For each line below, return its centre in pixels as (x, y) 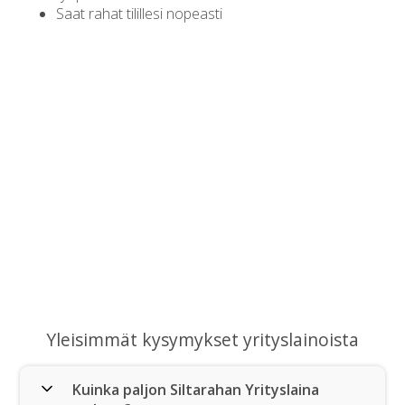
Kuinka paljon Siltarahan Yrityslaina (196, 390)
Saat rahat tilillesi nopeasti (140, 13)
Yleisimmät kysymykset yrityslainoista (202, 340)
